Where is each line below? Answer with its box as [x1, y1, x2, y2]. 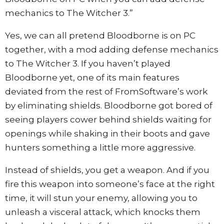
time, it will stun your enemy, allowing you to [5, 192, 197, 203]
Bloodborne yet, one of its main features [5, 72, 179, 82]
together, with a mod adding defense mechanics [5, 44, 218, 54]
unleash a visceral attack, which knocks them [5, 206, 200, 217]
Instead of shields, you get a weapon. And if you [5, 164, 209, 175]
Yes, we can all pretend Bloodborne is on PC [5, 30, 195, 40]
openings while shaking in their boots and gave [5, 128, 210, 138]
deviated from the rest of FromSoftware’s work [5, 86, 207, 96]
